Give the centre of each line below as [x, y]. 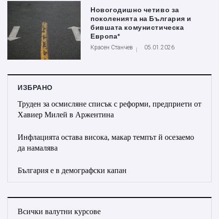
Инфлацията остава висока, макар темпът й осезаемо [106, 137]
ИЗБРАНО [35, 88]
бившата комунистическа [137, 27]
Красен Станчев [112, 47]
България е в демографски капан [72, 170]
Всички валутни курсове [59, 211]
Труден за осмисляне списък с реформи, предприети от [109, 104]
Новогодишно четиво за [135, 10]
